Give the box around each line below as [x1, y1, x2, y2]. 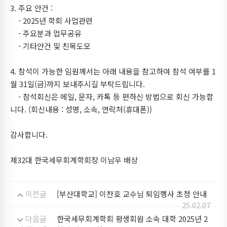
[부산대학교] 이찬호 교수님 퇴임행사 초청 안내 [57, 188, 207, 199]
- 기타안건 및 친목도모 [10, 41, 91, 51]
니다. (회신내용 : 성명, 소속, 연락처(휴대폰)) [10, 104, 152, 115]
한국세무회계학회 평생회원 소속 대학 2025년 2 [57, 213, 208, 224]
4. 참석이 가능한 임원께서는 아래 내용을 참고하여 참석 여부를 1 [10, 66, 216, 77]
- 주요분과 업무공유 [10, 28, 82, 39]
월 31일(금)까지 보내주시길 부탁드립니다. [10, 79, 145, 89]
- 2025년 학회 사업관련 [10, 15, 93, 26]
